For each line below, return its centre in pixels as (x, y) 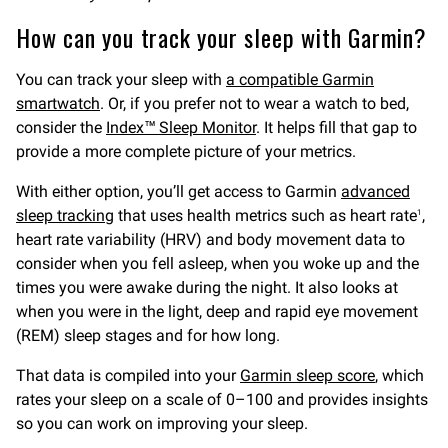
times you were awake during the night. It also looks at (207, 288)
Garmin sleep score (307, 376)
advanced (375, 192)
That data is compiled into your (128, 376)
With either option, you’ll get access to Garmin (178, 192)
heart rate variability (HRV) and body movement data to (210, 240)
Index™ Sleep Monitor (181, 128)
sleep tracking (65, 216)
